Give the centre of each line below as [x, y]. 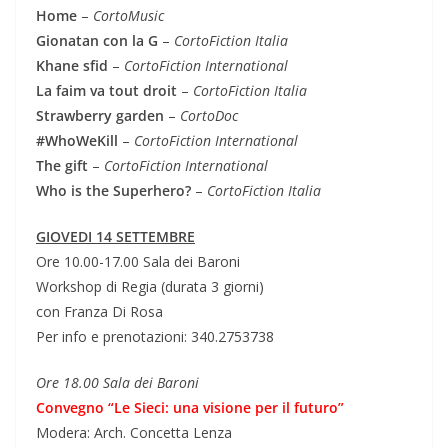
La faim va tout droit [106, 90]
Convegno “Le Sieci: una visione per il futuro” [190, 407]
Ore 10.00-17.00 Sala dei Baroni [138, 261]
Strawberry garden [100, 115]
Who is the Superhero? [113, 190]
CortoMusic [128, 15]
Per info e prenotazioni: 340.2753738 [155, 336]
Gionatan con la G [97, 40]
